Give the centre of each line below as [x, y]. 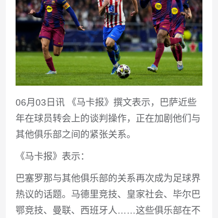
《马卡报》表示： [52, 156]
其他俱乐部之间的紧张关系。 [75, 134]
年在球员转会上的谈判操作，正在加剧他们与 [108, 118]
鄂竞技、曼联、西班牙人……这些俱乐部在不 [108, 210]
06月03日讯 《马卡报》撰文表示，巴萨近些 [106, 102]
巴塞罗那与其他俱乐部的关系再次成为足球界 [108, 178]
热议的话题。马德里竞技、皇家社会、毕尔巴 [108, 194]
